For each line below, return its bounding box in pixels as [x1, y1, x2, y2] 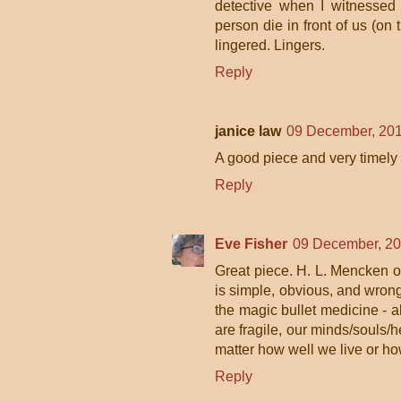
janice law [215, 124, 281, 139]
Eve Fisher [215, 236, 287, 252]
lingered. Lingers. [215, 38, 325, 53]
